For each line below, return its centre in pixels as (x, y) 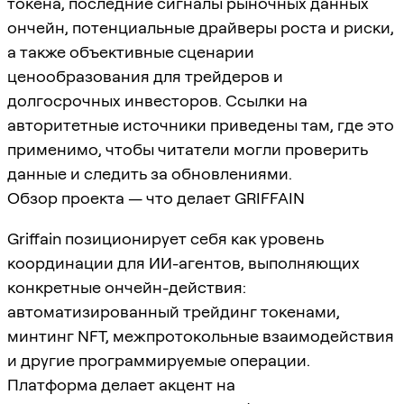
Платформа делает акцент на (121, 384)
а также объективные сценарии (131, 51)
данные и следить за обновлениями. (150, 173)
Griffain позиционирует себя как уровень (165, 238)
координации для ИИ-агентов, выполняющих (184, 262)
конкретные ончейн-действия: (127, 287)
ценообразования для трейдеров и (145, 76)
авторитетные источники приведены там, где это (201, 124)
